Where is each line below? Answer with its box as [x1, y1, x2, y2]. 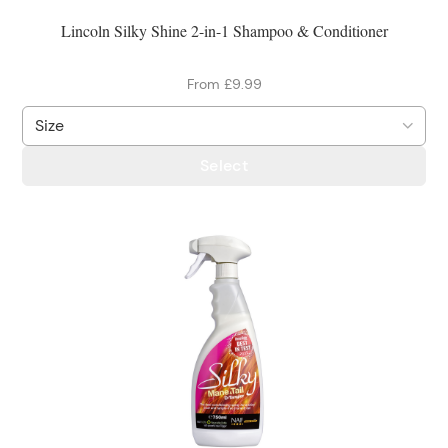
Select [200, 155, 248, 177]
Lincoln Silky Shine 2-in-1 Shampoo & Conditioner [60, 19, 388, 41]
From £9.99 [186, 74, 262, 93]
